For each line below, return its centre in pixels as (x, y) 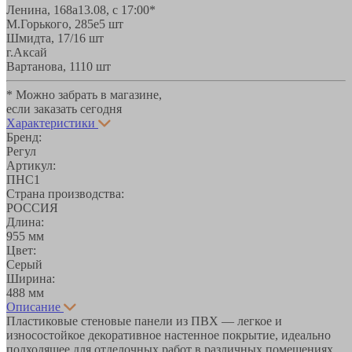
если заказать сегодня (64, 108)
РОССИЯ (32, 207)
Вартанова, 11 (43, 66)
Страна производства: (65, 193)
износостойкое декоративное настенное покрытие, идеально (169, 335)
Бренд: (24, 137)
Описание (33, 306)
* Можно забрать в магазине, (84, 94)
